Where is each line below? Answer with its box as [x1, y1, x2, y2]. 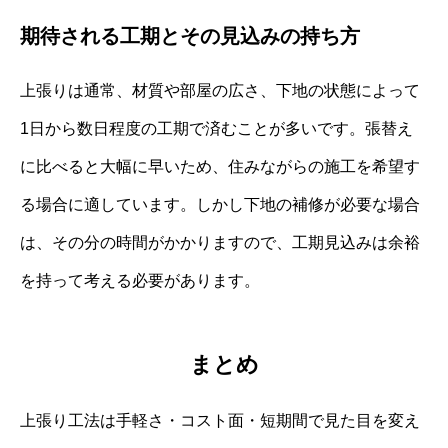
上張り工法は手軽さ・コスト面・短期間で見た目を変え [20, 412, 420, 430]
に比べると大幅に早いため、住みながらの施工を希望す [20, 157, 420, 175]
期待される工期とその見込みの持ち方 [20, 24, 360, 47]
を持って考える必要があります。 [20, 271, 260, 289]
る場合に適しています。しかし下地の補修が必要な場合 [20, 195, 420, 213]
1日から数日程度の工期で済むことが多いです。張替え [20, 119, 413, 137]
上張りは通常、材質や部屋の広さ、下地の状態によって [20, 81, 420, 99]
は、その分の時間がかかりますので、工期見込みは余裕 [20, 233, 420, 251]
